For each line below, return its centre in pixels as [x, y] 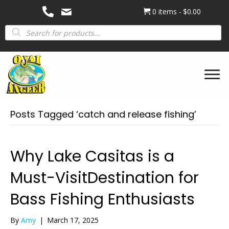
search [17, 34]
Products [21, 27]
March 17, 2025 [73, 220]
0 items [165, 12]
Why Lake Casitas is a [92, 156]
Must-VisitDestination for [105, 178]
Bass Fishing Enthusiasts [102, 199]
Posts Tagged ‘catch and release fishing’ [103, 114]
